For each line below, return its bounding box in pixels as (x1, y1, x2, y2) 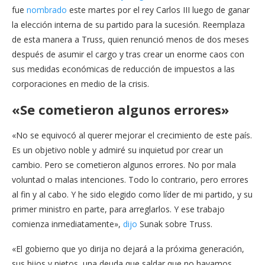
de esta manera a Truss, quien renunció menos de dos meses (12, 34, 249, 45)
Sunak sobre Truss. (137, 218, 212, 230)
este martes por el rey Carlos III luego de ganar (67, 4, 250, 15)
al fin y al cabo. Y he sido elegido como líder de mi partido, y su (12, 189, 253, 200)
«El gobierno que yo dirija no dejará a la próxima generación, (12, 243, 244, 254)
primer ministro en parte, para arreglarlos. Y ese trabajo (12, 203, 225, 215)
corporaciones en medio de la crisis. (12, 78, 149, 89)
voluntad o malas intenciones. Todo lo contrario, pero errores (12, 174, 248, 185)
